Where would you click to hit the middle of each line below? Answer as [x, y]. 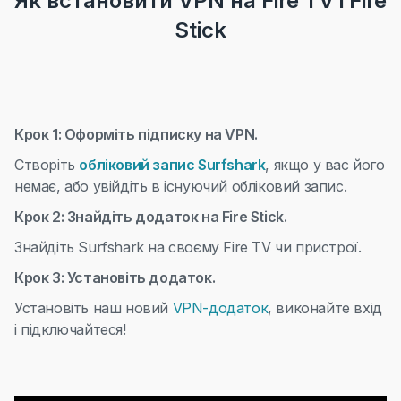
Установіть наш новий [94, 308]
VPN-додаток [220, 308]
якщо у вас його [327, 165]
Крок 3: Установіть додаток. [115, 277]
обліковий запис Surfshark [172, 165]
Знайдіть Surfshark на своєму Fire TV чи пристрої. [188, 247]
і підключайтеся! [70, 329]
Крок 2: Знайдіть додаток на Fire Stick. [151, 217]
